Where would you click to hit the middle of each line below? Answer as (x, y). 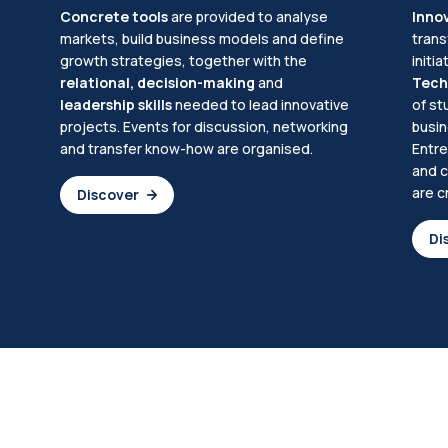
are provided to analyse (247, 16)
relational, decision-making (158, 82)
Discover (107, 194)
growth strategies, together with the (183, 60)
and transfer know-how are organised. (186, 148)
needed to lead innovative (260, 104)
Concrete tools (113, 16)
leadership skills (115, 104)
